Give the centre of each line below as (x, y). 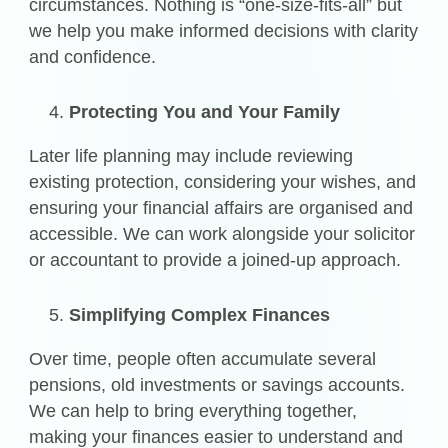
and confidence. (93, 56)
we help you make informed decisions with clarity (224, 30)
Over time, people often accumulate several (203, 359)
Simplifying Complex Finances (200, 315)
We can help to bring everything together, (193, 411)
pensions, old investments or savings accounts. (217, 385)
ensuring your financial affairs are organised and (221, 207)
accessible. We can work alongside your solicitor (222, 233)
